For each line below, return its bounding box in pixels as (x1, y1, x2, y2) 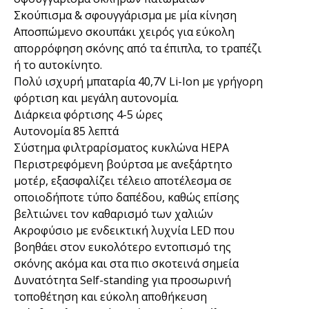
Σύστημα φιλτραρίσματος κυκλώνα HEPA (14, 139, 229, 155)
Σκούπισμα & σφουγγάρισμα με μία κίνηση (14, 7, 237, 23)
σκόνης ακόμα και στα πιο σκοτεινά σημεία (14, 255, 239, 271)
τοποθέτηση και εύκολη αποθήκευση (14, 288, 210, 304)
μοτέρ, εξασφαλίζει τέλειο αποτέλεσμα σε (14, 172, 232, 188)
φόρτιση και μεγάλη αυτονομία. (14, 90, 179, 106)
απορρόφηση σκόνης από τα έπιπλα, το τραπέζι (14, 40, 261, 56)
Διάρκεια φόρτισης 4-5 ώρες (14, 106, 163, 122)
